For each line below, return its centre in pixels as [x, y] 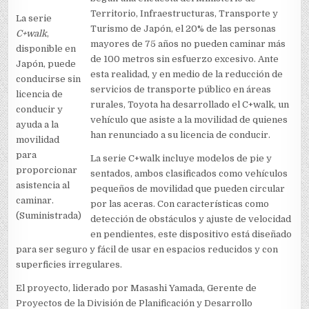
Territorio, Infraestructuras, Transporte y [185, 14]
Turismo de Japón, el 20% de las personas [183, 29]
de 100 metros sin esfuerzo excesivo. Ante [185, 59]
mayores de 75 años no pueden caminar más [188, 44]
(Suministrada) [49, 215]
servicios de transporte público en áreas [181, 90]
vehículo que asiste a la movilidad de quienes [189, 120]
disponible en [46, 48]
